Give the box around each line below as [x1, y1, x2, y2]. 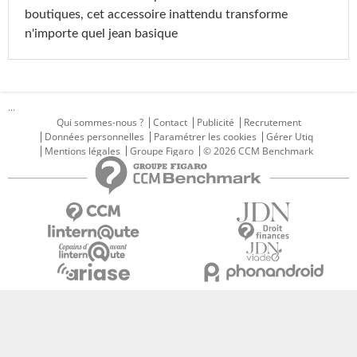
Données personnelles [45, 129, 144, 143]
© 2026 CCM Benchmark [203, 143, 313, 158]
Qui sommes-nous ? [56, 115, 143, 129]
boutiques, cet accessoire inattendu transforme [25, 7, 288, 21]
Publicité [196, 115, 234, 129]
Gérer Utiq [266, 129, 313, 143]
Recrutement [243, 115, 301, 129]
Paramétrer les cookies [154, 129, 257, 143]
